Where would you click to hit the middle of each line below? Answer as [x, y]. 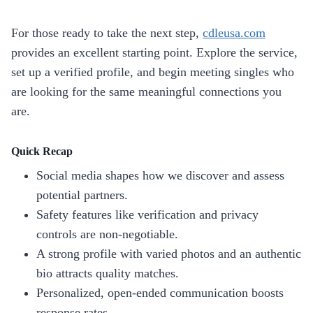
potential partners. [82, 195]
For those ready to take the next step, [107, 32]
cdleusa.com [234, 32]
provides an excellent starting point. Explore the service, [154, 52]
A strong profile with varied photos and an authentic [169, 253]
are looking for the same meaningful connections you [146, 91]
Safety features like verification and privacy [147, 214]
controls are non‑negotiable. [107, 234]
